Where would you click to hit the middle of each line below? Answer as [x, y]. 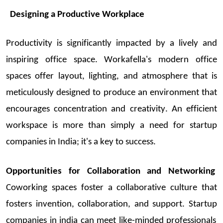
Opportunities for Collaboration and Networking [111, 171]
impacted [134, 44]
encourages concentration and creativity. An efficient [111, 110]
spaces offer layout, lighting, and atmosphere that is [111, 77]
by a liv [169, 44]
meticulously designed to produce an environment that [111, 93]
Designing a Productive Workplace [77, 14]
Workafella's [128, 60]
